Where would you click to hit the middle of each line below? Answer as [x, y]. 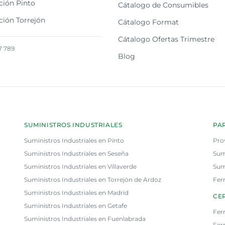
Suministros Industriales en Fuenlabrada [85, 219]
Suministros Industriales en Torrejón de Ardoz [93, 180]
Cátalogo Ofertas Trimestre [166, 39]
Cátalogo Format [148, 22]
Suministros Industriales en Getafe [76, 206]
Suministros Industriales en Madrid [76, 193]
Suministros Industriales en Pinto [74, 140]
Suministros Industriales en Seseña [76, 153]
